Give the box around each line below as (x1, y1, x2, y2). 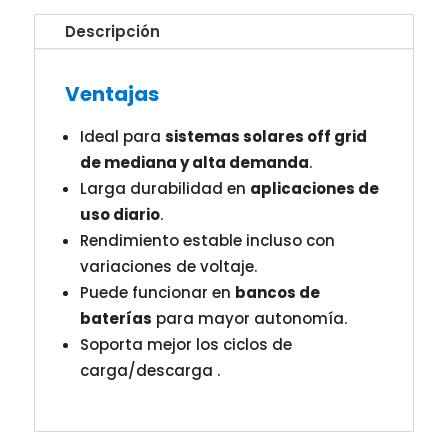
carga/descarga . (79, 360, 220, 382)
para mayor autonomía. (151, 308, 347, 330)
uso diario (79, 204, 160, 226)
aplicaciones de (249, 178, 379, 200)
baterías (79, 308, 152, 330)
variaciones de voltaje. (79, 256, 257, 278)
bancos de (234, 282, 320, 304)
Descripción (64, 21, 160, 43)
